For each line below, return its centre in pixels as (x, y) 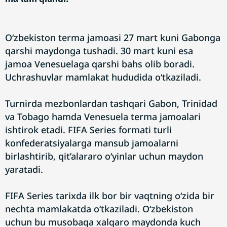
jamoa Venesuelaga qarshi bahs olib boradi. (100, 64)
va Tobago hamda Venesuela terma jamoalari (103, 117)
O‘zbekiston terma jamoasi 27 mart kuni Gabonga (113, 37)
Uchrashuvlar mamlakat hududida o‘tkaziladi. (103, 77)
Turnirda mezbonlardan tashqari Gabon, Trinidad (111, 103)
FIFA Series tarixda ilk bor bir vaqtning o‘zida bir (110, 196)
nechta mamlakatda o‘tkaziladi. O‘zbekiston (99, 209)
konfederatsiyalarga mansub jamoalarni (92, 143)
